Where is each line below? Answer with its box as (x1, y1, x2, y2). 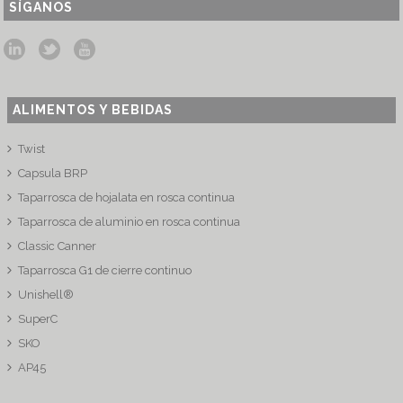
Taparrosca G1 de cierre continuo (18, 263, 193, 277)
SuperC (18, 311, 58, 326)
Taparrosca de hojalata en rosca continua (18, 190, 236, 204)
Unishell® (18, 287, 75, 301)
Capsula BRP (18, 166, 88, 180)
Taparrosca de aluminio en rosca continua (18, 214, 241, 228)
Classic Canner (18, 238, 97, 253)
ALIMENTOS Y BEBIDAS (13, 102, 174, 117)
